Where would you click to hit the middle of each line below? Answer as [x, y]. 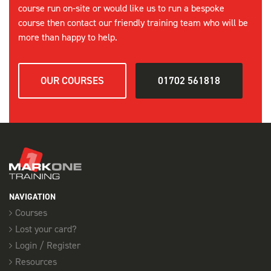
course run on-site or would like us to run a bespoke [121, 8]
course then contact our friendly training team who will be [133, 23]
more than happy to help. [68, 37]
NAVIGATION [32, 197]
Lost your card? [46, 229]
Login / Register [48, 245]
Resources [36, 262]
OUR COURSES [72, 80]
